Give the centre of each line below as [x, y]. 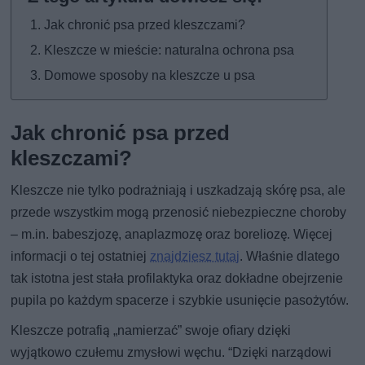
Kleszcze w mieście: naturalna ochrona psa [169, 50]
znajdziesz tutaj [195, 256]
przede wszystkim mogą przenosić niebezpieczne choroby [179, 212]
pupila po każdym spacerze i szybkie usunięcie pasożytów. [180, 300]
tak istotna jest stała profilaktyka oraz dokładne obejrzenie [177, 278]
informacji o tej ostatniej [81, 256]
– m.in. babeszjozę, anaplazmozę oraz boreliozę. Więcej [172, 234]
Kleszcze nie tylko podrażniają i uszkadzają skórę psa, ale [178, 190]
